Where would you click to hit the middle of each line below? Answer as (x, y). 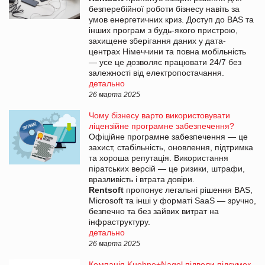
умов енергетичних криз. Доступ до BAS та (171, 19)
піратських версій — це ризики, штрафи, (167, 168)
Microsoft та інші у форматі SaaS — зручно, (172, 200)
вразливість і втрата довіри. (142, 179)
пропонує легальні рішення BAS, (188, 190)
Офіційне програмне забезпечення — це (168, 136)
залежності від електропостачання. (156, 72)
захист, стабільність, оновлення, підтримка (171, 147)
